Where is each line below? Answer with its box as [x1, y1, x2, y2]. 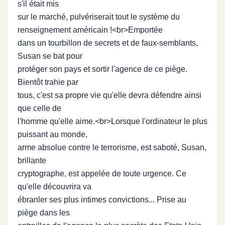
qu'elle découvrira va [18, 182, 91, 191]
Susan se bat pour [18, 51, 82, 60]
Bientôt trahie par [18, 77, 78, 86]
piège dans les [18, 208, 70, 217]
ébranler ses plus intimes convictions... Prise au [18, 195, 186, 204]
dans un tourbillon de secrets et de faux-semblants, [18, 38, 198, 47]
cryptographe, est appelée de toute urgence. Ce [18, 169, 186, 178]
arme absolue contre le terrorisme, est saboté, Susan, [18, 143, 206, 152]
